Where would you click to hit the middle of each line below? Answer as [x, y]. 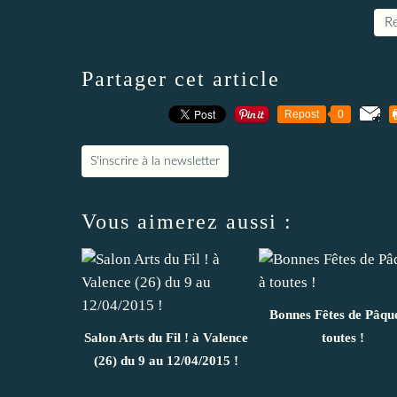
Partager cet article [181, 78]
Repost [302, 114]
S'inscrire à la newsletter [155, 161]
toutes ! [343, 337]
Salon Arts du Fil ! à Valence [166, 337]
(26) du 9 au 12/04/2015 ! [166, 360]
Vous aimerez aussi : [187, 221]
